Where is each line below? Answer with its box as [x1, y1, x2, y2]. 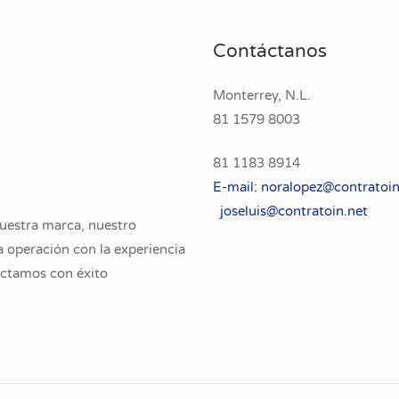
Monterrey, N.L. [213, 86, 311, 103]
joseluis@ [213, 203, 278, 219]
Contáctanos [213, 39, 327, 62]
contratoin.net [278, 203, 368, 219]
